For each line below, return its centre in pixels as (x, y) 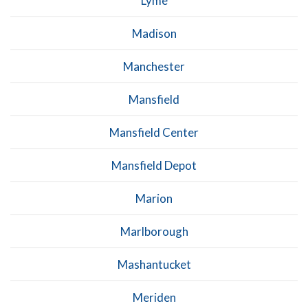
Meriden (154, 297)
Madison (154, 33)
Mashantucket (154, 264)
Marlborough (154, 231)
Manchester (154, 66)
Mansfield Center (154, 132)
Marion (154, 198)
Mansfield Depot (154, 165)
